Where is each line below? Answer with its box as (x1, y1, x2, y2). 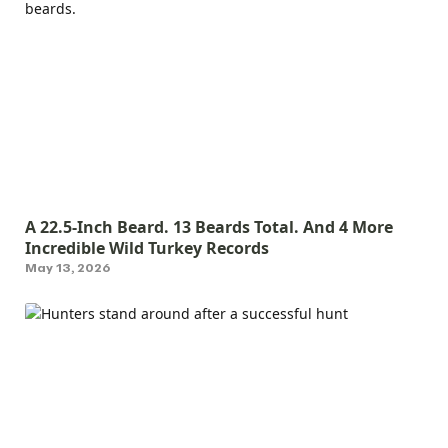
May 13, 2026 (25, 257, 110, 278)
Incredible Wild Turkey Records (25, 236, 269, 259)
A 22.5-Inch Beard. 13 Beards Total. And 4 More (25, 215, 393, 238)
